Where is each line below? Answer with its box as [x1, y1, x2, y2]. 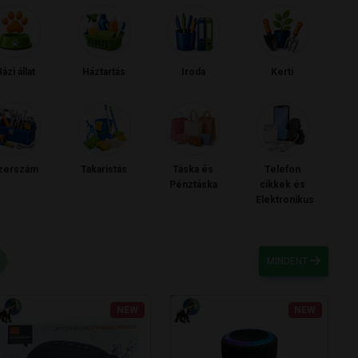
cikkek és [259, 178, 305, 190]
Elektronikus [255, 193, 314, 205]
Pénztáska [169, 178, 217, 190]
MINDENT [267, 255, 311, 267]
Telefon [264, 163, 300, 175]
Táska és [173, 163, 214, 175]
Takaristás [81, 163, 128, 175]
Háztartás [82, 66, 126, 78]
